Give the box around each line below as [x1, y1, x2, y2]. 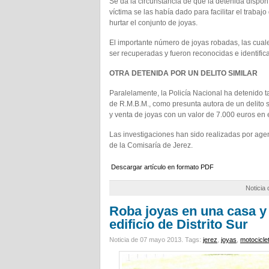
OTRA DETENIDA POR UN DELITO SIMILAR [109, 69, 258, 77]
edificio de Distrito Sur [109, 217, 248, 232]
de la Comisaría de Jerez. [109, 141, 193, 150]
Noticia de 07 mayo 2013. [109, 236, 185, 243]
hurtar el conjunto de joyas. [109, 19, 198, 27]
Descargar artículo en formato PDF [111, 163, 214, 171]
